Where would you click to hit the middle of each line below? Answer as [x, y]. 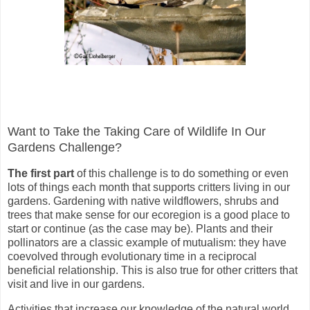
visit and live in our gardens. [77, 284]
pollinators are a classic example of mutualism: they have [147, 243]
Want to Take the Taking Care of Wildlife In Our [137, 132]
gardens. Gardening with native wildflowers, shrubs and [143, 201]
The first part [41, 174]
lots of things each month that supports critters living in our [149, 188]
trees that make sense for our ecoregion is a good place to [149, 215]
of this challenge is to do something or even [181, 174]
